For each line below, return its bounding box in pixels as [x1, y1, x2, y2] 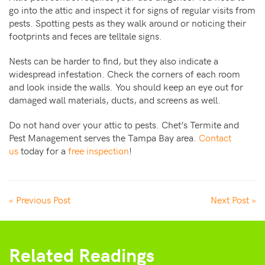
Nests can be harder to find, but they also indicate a [9, 53, 218, 67]
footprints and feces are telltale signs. [9, 28, 164, 42]
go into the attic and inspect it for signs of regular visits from [9, 2, 256, 16]
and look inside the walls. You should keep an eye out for [9, 79, 243, 93]
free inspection [68, 143, 129, 157]
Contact [199, 130, 231, 144]
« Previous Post [9, 192, 70, 206]
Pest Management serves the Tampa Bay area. [9, 130, 199, 144]
